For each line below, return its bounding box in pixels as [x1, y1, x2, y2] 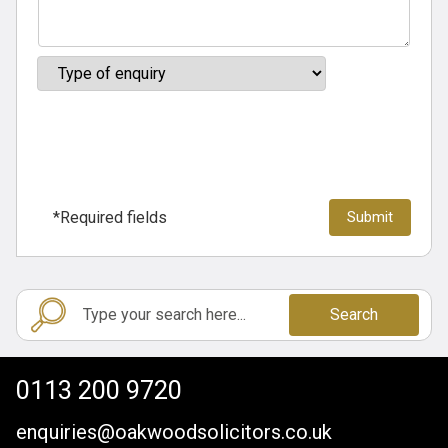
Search [329, 305, 378, 325]
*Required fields [53, 207, 167, 227]
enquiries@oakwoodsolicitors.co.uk [16, 420, 332, 445]
